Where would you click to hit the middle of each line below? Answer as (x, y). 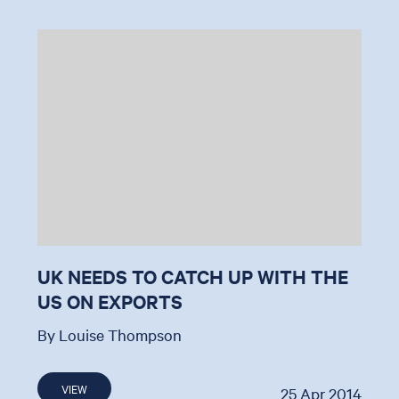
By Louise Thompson (110, 335)
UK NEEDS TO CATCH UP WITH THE (193, 277)
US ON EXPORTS (110, 301)
